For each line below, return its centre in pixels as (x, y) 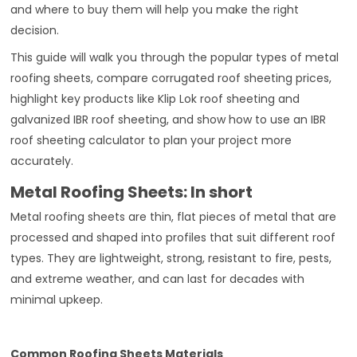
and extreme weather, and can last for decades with (158, 279)
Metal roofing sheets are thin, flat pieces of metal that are (174, 217)
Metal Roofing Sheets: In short (132, 192)
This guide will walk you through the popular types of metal (175, 58)
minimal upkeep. (57, 300)
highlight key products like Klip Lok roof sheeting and (155, 99)
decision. (35, 31)
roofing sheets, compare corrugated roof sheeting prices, (171, 78)
